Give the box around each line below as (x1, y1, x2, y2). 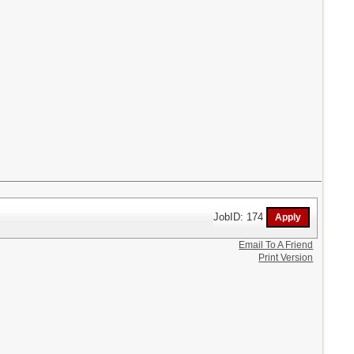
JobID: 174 (213, 210, 267, 223)
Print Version (258, 251, 314, 263)
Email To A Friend (239, 239, 314, 250)
